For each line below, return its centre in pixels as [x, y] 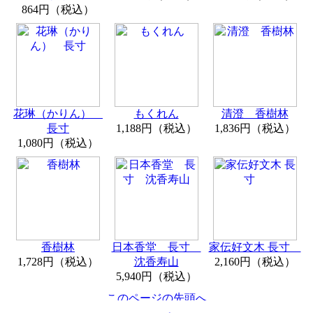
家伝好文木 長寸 [255, 247]
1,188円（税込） [156, 129]
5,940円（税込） [156, 277]
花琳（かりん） [58, 114]
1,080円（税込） [58, 143]
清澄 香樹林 [255, 114]
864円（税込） [58, 10]
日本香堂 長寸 [156, 247]
